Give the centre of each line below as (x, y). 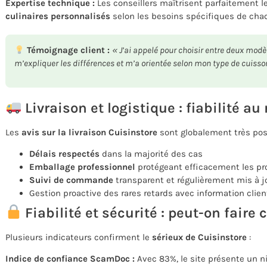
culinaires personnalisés (58, 16)
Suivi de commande (71, 180)
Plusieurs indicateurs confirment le (79, 237)
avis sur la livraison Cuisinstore (89, 132)
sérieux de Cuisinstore (199, 237)
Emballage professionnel (82, 167)
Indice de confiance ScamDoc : (70, 259)
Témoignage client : (67, 50)
